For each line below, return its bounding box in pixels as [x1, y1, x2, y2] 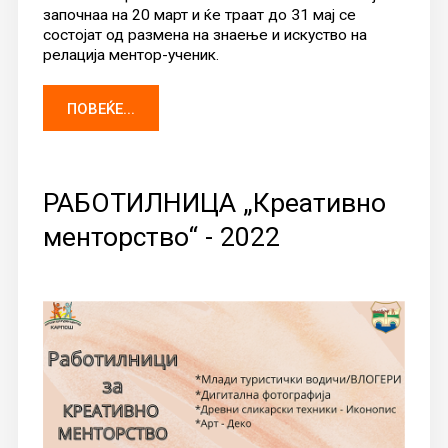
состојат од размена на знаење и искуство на [42, 25, 367, 44]
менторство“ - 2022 [42, 220, 280, 252]
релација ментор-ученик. [42, 45, 219, 64]
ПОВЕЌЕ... [66, 99, 135, 118]
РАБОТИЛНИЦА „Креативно [42, 186, 386, 218]
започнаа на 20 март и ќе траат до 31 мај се [42, 5, 356, 24]
